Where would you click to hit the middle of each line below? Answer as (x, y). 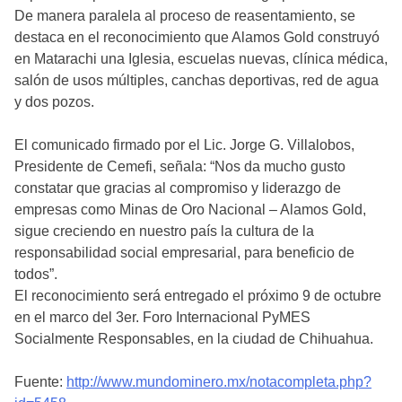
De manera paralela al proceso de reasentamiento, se (185, 16)
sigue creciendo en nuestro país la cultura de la (164, 232)
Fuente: (40, 382)
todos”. (36, 275)
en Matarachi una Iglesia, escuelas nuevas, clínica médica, (201, 59)
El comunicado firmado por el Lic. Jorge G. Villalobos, (184, 145)
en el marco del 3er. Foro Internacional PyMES (162, 318)
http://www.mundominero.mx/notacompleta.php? (219, 382)
